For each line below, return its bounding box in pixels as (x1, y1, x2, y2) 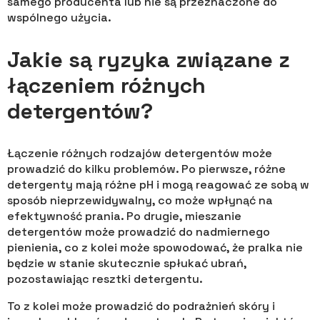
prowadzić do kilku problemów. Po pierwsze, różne (7, 161, 286, 177)
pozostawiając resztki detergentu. (7, 271, 203, 287)
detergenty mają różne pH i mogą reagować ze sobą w (7, 177, 309, 193)
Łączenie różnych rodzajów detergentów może (7, 146, 272, 161)
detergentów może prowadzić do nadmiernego (7, 224, 270, 240)
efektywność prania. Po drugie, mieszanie (7, 209, 241, 224)
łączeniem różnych (7, 71, 206, 100)
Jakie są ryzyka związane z (7, 46, 290, 74)
